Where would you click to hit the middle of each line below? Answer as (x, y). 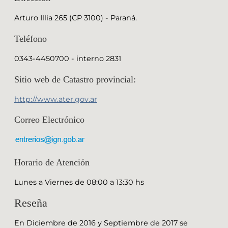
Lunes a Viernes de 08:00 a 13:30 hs (79, 182)
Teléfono (31, 38)
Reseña (31, 203)
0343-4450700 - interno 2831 (68, 59)
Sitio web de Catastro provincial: (75, 79)
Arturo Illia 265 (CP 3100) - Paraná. (76, 18)
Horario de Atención (52, 163)
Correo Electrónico (49, 120)
